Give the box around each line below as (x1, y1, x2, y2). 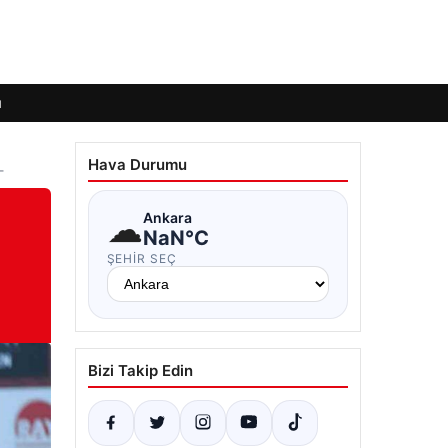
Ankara (142, 208, 192, 226)
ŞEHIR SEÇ (106, 251, 178, 266)
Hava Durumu (87, 155, 187, 174)
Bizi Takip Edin (87, 361, 193, 380)
